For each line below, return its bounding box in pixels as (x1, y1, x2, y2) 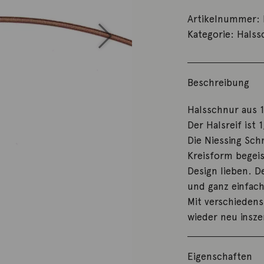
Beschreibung (187, 76, 250, 88)
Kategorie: (187, 28, 237, 40)
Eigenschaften (187, 250, 253, 262)
